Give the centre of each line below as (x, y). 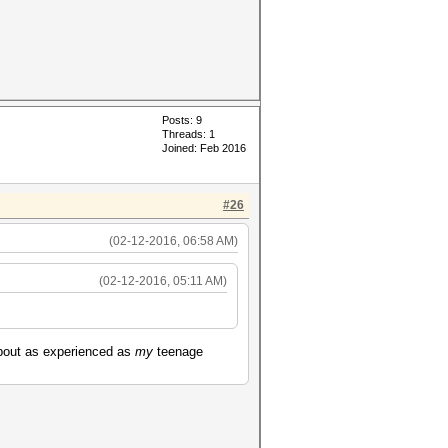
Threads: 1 (188, 134)
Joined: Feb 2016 (204, 148)
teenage (178, 351)
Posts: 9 (182, 120)
